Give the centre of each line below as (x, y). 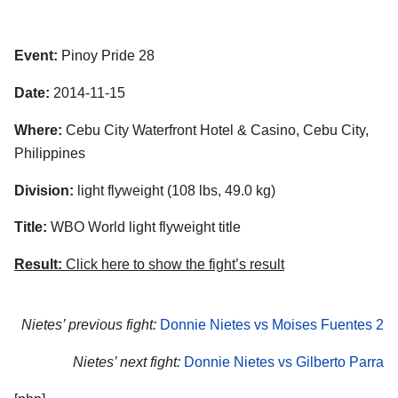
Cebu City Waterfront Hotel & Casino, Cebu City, (215, 130)
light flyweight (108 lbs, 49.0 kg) (175, 190)
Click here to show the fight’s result (173, 265)
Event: (36, 56)
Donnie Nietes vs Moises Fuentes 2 (272, 325)
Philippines (50, 153)
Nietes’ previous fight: (89, 325)
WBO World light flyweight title (144, 227)
